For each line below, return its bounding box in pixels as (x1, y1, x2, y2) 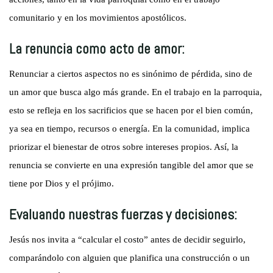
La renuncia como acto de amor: (9, 40, 185, 58)
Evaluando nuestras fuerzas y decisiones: (9, 205, 238, 224)
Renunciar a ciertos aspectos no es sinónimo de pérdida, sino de (9, 69, 253, 79)
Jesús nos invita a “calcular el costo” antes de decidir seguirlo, (9, 235, 246, 245)
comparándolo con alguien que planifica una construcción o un (9, 253, 250, 263)
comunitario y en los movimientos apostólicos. (9, 13, 187, 23)
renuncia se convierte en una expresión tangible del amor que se (9, 160, 254, 171)
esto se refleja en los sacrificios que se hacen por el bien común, (9, 105, 253, 116)
